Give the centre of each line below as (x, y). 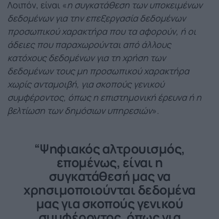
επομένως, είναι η (109, 162)
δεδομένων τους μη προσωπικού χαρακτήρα (98, 71)
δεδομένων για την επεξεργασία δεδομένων (97, 18)
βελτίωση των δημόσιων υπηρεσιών (80, 110)
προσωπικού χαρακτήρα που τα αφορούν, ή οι (102, 31)
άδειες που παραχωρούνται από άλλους (89, 44)
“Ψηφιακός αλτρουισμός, (109, 148)
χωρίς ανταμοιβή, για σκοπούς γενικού (86, 84)
